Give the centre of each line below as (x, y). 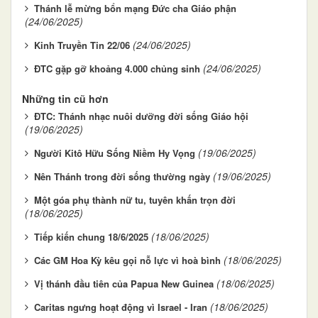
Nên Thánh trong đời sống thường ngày (122, 176)
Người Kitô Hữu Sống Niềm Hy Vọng (115, 153)
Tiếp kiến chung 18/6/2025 (91, 236)
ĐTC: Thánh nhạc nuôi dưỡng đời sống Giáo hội (141, 116)
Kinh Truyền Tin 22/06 (82, 45)
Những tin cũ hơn (65, 98)
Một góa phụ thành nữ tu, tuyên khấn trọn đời (135, 199)
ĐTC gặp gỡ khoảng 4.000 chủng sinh (117, 68)
